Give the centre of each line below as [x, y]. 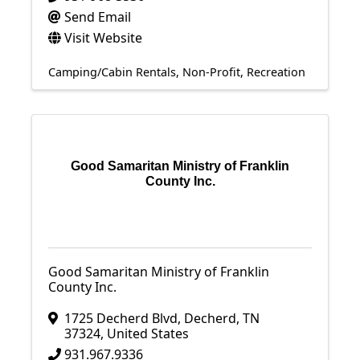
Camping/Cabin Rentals [112, 72]
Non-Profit [211, 72]
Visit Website [103, 38]
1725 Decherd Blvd [121, 318]
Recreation [276, 72]
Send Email [98, 17]
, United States [145, 333]
